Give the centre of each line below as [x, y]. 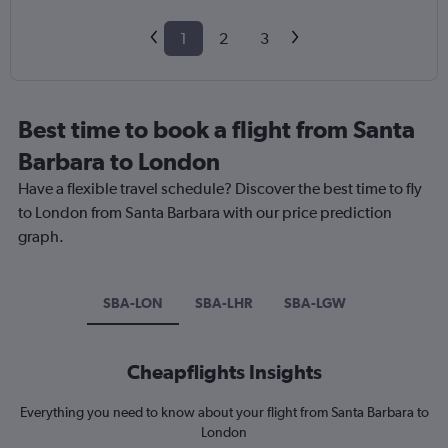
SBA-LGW [314, 303]
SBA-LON [132, 303]
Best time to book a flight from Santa [216, 129]
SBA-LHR [223, 303]
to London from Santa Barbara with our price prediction [205, 213]
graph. [41, 237]
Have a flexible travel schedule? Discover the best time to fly [220, 189]
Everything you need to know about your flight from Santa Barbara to [224, 412]
